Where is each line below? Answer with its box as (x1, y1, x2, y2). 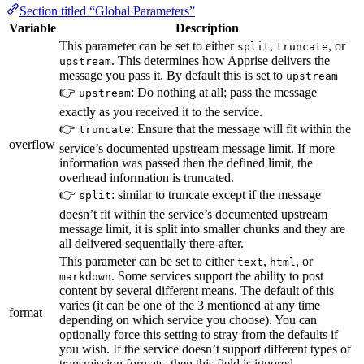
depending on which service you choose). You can (59, 313, 317, 327)
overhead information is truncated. (59, 171, 234, 185)
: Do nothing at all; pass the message (131, 85, 317, 100)
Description (175, 21, 239, 36)
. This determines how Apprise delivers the (111, 54, 330, 68)
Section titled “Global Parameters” (19, 4, 195, 19)
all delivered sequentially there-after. (59, 236, 244, 251)
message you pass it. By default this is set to (59, 68, 286, 83)
